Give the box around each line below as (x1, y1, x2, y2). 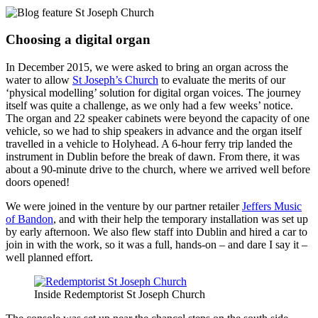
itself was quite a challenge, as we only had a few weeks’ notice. (6, 99, 293, 112)
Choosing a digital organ (6, 32, 150, 48)
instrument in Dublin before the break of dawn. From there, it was (6, 150, 300, 163)
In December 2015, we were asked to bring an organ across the (6, 61, 288, 74)
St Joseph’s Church (72, 74, 158, 87)
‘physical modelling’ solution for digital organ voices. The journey (6, 87, 301, 99)
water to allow (6, 74, 72, 87)
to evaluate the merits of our (158, 74, 285, 87)
